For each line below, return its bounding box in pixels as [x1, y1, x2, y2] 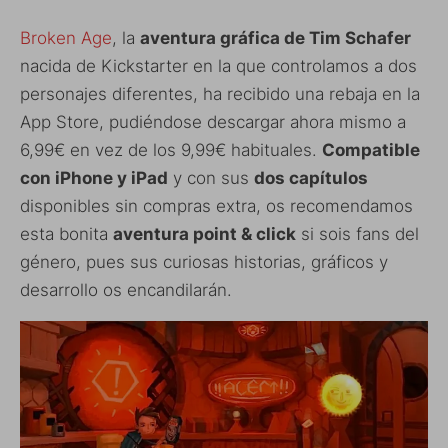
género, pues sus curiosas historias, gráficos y [20, 252, 388, 273]
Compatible [322, 140, 420, 161]
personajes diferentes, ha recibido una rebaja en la [20, 84, 420, 105]
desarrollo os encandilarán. [20, 280, 232, 301]
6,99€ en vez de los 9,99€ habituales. [20, 140, 322, 161]
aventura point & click [113, 224, 296, 245]
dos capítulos [254, 168, 368, 189]
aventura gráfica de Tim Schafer [140, 28, 411, 49]
